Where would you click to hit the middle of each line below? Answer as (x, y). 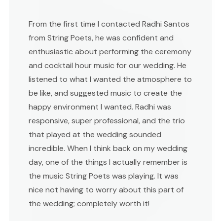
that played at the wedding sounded (95, 134)
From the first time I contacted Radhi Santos (109, 24)
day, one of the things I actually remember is (108, 162)
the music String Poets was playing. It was (104, 176)
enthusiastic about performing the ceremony (110, 51)
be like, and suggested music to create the (105, 93)
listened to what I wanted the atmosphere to (110, 79)
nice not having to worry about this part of (106, 189)
